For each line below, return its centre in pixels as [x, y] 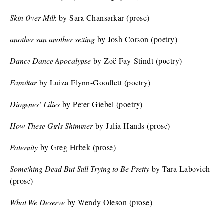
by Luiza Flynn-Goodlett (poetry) [94, 82]
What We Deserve [37, 202]
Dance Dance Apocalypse [50, 61]
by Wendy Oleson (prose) [109, 202]
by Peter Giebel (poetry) [101, 104]
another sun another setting [52, 39]
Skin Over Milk [33, 17]
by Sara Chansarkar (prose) [103, 17]
